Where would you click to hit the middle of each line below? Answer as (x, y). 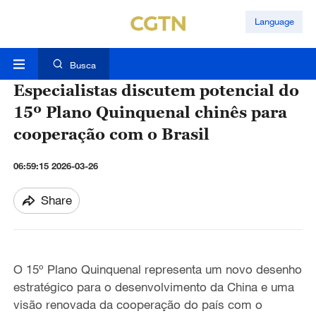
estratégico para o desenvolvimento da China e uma (153, 287)
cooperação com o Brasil (111, 134)
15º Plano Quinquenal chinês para (150, 112)
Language (274, 22)
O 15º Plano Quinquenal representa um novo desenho (157, 269)
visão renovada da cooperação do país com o (138, 305)
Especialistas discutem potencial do (156, 90)
